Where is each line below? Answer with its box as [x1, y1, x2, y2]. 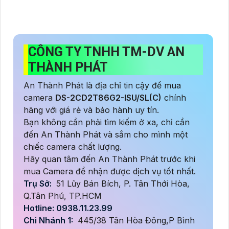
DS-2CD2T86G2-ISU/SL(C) [55, 93, 162, 103]
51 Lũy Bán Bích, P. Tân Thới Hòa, [54, 178, 190, 189]
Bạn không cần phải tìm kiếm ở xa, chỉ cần [24, 117, 190, 128]
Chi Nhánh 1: [24, 215, 75, 226]
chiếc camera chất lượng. [24, 142, 122, 152]
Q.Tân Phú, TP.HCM [24, 191, 104, 201]
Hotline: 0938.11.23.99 [24, 203, 114, 214]
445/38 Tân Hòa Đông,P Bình [75, 215, 195, 226]
